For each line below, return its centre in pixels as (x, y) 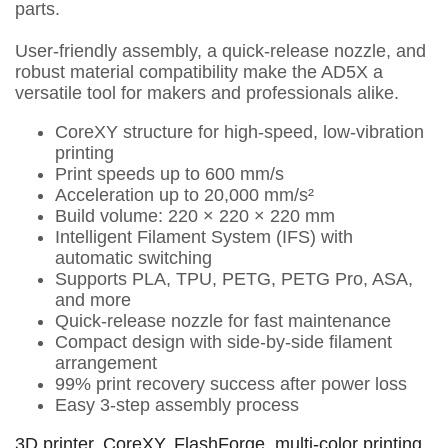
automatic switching (133, 258)
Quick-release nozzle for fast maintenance (223, 321)
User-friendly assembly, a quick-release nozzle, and (220, 51)
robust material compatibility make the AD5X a (199, 72)
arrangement (106, 363)
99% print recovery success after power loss (231, 384)
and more (93, 300)
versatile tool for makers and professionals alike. (207, 93)
